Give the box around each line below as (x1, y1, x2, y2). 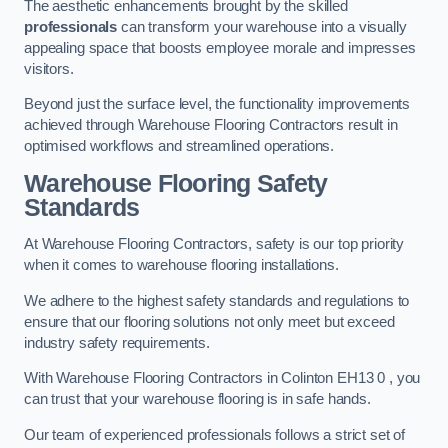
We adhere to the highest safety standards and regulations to (24, 292, 410, 309)
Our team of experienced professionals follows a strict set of (24, 426, 406, 443)
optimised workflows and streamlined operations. (24, 138, 335, 155)
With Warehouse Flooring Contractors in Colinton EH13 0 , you (24, 370, 421, 387)
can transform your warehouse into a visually (117, 18, 407, 35)
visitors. (24, 60, 74, 77)
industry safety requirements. (24, 334, 210, 351)
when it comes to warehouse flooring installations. (24, 257, 339, 274)
